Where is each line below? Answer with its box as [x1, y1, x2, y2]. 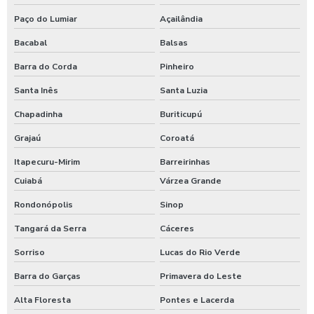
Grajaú [14, 132, 41, 144]
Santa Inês [14, 84, 58, 96]
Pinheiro [159, 60, 194, 72]
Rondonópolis [14, 198, 73, 210]
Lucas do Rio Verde [159, 246, 240, 258]
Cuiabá [14, 175, 42, 186]
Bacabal [14, 36, 47, 48]
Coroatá [159, 132, 194, 144]
